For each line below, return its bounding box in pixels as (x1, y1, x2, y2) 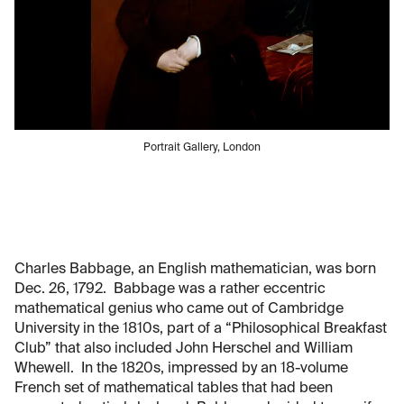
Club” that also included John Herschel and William (14, 342, 353, 357)
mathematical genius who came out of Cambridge (14, 302, 344, 317)
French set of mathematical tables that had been (14, 381, 333, 397)
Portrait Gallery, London (143, 142, 261, 154)
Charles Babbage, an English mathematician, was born (14, 262, 376, 278)
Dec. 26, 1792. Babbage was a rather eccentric (14, 282, 326, 298)
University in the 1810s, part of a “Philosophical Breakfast (14, 322, 387, 337)
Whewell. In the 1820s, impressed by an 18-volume (14, 362, 348, 377)
